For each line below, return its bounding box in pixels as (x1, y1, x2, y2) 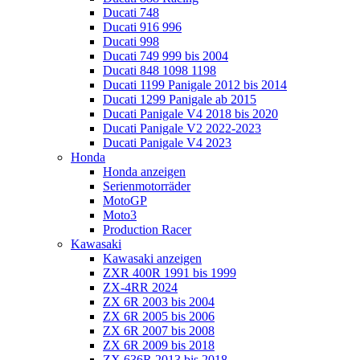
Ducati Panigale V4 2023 (103, 136, 231, 149)
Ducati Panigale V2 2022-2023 (103, 121, 261, 135)
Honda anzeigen (103, 165, 186, 178)
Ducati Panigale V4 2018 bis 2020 (103, 107, 278, 121)
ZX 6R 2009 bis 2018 (103, 338, 215, 352)
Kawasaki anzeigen (103, 252, 202, 265)
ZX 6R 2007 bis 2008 (103, 324, 215, 337)
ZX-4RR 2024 (103, 280, 178, 294)
